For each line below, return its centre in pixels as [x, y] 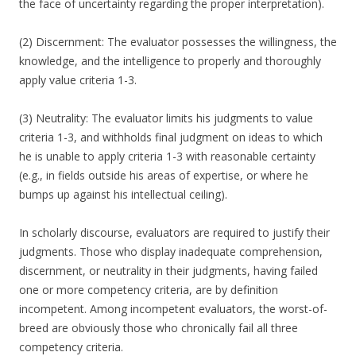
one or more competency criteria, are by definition [149, 290]
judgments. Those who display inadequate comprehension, [171, 252]
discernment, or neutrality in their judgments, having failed [168, 271]
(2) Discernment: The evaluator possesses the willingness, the [178, 42]
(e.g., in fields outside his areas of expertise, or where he [164, 176]
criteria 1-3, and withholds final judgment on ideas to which [171, 137]
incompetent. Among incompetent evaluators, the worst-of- [173, 309]
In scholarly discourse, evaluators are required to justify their [174, 233]
